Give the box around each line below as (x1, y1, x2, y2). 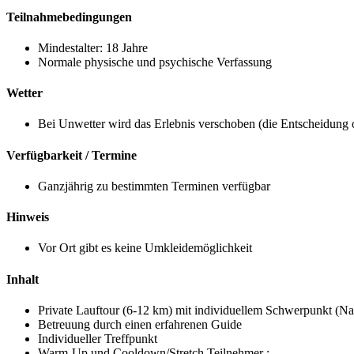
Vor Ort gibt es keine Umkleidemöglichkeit (38, 241, 252, 255)
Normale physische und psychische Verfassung (38, 55, 272, 69)
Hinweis (6, 210, 49, 224)
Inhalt (6, 272, 39, 286)
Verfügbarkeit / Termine (6, 148, 137, 162)
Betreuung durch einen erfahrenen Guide (38, 317, 242, 331)
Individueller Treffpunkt (38, 331, 157, 345)
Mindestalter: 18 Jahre (38, 40, 151, 55)
